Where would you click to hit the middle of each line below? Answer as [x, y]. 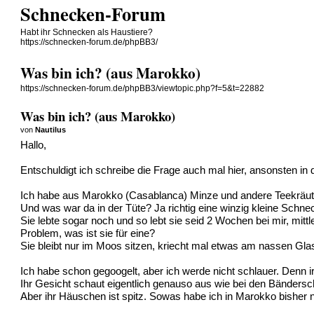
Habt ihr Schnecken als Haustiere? [87, 32]
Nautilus [51, 129]
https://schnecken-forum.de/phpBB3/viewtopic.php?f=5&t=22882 [143, 89]
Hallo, [34, 145]
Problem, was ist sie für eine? [88, 233]
